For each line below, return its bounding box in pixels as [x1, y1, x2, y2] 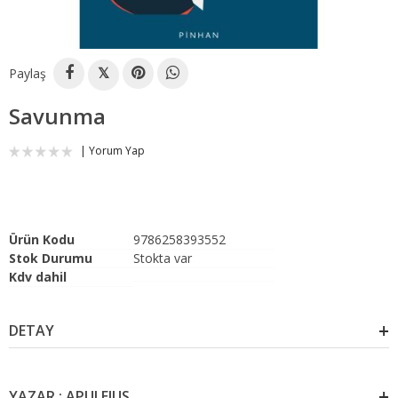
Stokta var [133, 250, 192, 267]
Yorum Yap [89, 143, 145, 158]
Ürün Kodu [9, 231, 75, 248]
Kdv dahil [9, 268, 67, 285]
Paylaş [9, 65, 50, 82]
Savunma [9, 101, 106, 131]
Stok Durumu [9, 250, 92, 267]
